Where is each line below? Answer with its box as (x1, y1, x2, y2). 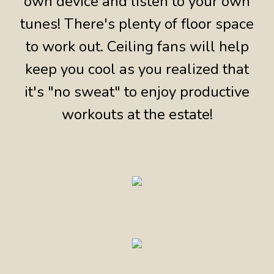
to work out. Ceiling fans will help (25, 37, 249, 57)
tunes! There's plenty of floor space (20, 14, 254, 34)
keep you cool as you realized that (25, 59, 249, 80)
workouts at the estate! (61, 105, 213, 125)
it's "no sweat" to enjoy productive (24, 82, 250, 102)
